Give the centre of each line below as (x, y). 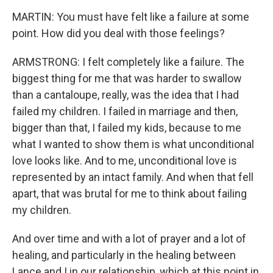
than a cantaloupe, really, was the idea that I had (126, 95)
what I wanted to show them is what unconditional (133, 144)
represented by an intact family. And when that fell (133, 177)
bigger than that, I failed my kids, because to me (127, 128)
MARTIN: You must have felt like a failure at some (131, 17)
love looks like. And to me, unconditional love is (125, 161)
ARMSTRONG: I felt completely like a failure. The (128, 62)
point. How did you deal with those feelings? (119, 34)
